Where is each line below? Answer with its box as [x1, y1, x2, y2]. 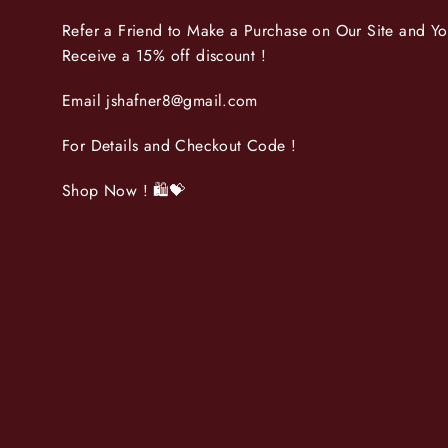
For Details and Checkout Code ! [62, 133, 297, 157]
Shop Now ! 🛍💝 [62, 178, 186, 202]
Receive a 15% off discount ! [62, 43, 267, 67]
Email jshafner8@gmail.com [62, 88, 258, 112]
